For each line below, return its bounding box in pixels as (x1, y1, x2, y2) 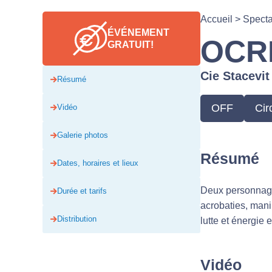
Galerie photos (56, 131, 108, 140)
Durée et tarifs (56, 186, 107, 195)
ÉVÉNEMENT (107, 27, 169, 38)
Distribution (56, 214, 97, 223)
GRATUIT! (107, 39, 154, 50)
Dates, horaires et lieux (56, 158, 138, 168)
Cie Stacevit (200, 69, 270, 83)
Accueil (200, 14, 233, 24)
